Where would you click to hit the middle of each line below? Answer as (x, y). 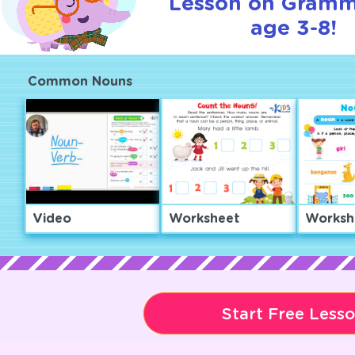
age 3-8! (293, 29)
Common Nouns (80, 82)
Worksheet (204, 219)
